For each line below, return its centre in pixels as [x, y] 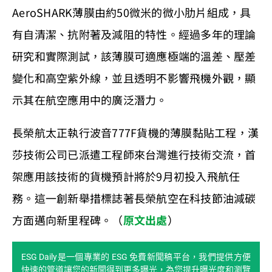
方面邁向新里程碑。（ [68, 219]
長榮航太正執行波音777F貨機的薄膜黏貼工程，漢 [135, 132]
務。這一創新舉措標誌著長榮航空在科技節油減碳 [134, 198]
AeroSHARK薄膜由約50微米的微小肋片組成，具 [132, 12]
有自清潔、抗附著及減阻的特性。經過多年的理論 [134, 34]
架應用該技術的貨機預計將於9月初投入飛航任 [126, 176]
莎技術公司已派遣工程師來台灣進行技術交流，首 [134, 154]
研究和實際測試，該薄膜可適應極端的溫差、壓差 [134, 56]
